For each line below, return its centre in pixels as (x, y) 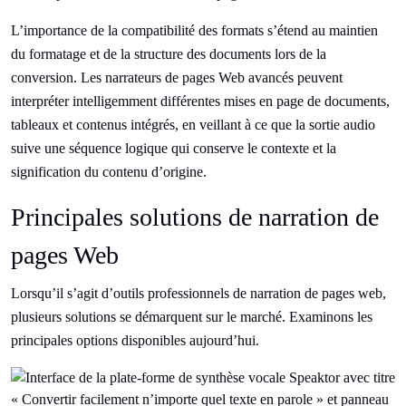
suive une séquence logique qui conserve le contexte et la (174, 148)
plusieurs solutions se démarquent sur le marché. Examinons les (192, 317)
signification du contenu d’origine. (109, 172)
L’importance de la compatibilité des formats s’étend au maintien (194, 30)
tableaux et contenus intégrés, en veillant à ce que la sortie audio (193, 125)
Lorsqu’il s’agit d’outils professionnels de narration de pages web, (198, 293)
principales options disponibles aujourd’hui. (135, 340)
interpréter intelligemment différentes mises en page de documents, (200, 101)
